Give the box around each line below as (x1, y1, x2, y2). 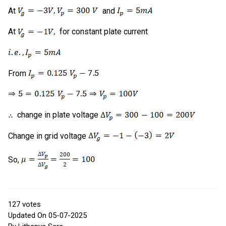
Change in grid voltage (8, 131, 88, 141)
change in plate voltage (15, 110, 100, 120)
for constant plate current (55, 27, 148, 37)
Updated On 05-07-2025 (8, 211, 87, 220)
